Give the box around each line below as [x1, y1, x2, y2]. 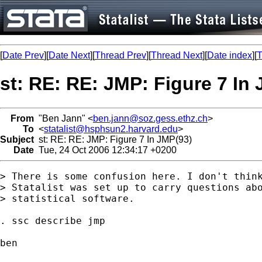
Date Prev [2, 50, 44, 60]
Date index [207, 50, 252, 60]
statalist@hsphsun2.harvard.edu [44, 123, 178, 134]
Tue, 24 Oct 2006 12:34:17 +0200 [34, 144, 177, 155]
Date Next [49, 50, 90, 60]
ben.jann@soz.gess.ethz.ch [93, 113, 208, 123]
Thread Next [151, 50, 202, 60]
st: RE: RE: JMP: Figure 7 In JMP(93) [34, 134, 192, 144]
